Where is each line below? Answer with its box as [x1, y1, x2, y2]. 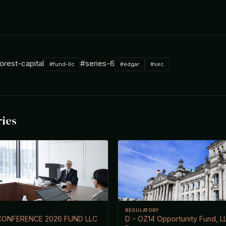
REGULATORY [125, 207, 160, 213]
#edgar [120, 60, 139, 68]
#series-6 [80, 58, 115, 68]
